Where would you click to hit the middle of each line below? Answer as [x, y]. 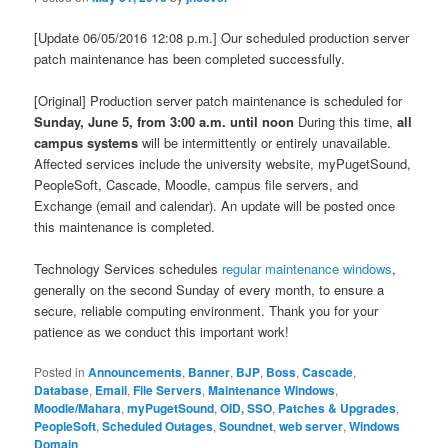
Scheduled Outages [158, 426]
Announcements [135, 372]
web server [311, 426]
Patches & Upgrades [337, 408]
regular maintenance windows [307, 269]
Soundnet [246, 426]
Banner [209, 372]
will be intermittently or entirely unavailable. [265, 143]
